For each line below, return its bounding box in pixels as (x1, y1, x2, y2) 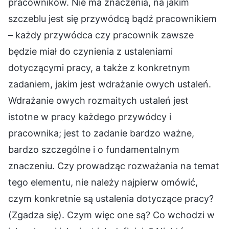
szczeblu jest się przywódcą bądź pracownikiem (8, 13, 217, 25)
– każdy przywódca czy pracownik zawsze (8, 30, 194, 41)
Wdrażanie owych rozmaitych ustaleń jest (8, 95, 189, 106)
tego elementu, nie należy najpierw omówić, (8, 177, 198, 188)
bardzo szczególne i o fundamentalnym (8, 144, 179, 155)
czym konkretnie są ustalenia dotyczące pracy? (8, 193, 214, 204)
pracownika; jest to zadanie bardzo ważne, (8, 128, 194, 139)
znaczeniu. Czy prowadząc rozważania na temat (8, 161, 219, 172)
